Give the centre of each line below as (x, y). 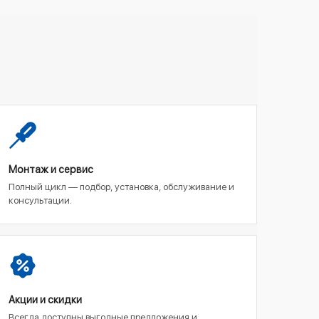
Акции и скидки (45, 300)
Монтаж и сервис (51, 169)
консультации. (40, 200)
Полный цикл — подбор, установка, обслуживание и (121, 187)
